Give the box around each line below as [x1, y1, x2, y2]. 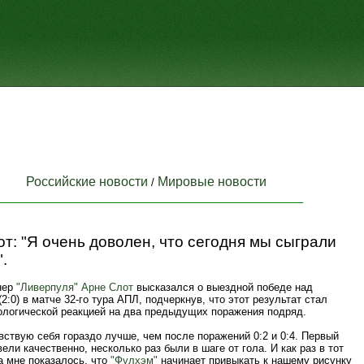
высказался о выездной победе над [133, 281, 313, 293]
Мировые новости [158, 175, 266, 188]
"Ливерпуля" [16, 281, 78, 293]
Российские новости [26, 175, 148, 188]
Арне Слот [81, 281, 133, 293]
